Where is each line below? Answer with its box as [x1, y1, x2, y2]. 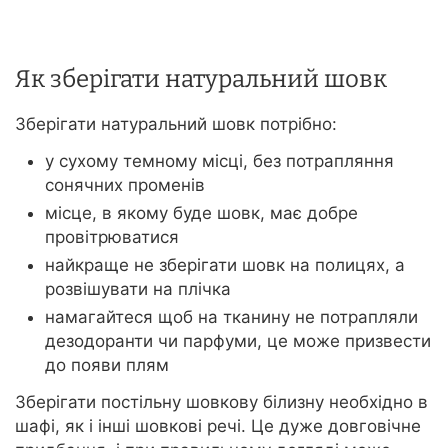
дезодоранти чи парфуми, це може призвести [45, 331, 431, 352]
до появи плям [45, 355, 169, 376]
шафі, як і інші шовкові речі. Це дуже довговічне [15, 416, 421, 437]
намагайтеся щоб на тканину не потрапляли [45, 307, 418, 328]
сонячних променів [45, 175, 205, 196]
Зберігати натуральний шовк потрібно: [15, 114, 337, 135]
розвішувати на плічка [45, 279, 231, 300]
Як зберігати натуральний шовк [15, 65, 387, 94]
